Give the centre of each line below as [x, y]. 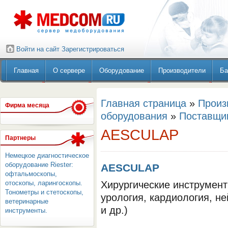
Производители [182, 70]
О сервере [69, 70]
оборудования [134, 116]
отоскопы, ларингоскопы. [44, 183]
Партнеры [20, 138]
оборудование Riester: [39, 165]
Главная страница [144, 103]
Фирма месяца [27, 105]
